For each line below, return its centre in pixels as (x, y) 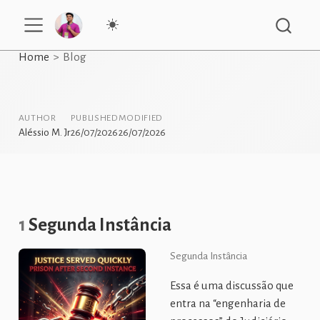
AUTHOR (37, 117)
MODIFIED (141, 117)
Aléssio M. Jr (44, 132)
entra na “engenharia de (228, 304)
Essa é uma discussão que (232, 286)
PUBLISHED (94, 117)
